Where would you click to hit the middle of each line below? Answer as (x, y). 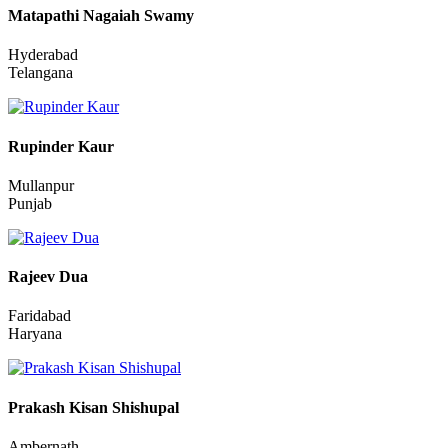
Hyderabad (43, 145)
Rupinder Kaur (61, 236)
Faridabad (39, 406)
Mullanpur (41, 275)
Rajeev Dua (48, 367)
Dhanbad (37, 14)
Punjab (30, 293)
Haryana (35, 424)
